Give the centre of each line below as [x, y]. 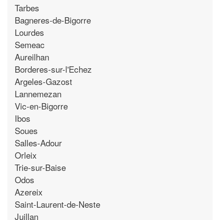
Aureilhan [32, 56]
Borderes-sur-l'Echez [53, 69]
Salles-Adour [38, 142]
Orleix [26, 155]
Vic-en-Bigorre [41, 106]
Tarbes [27, 7]
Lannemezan [38, 93]
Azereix [29, 192]
